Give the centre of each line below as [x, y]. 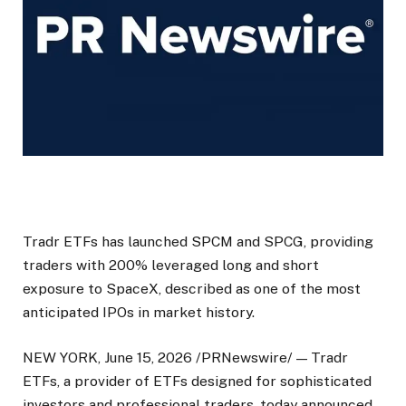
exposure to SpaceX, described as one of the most [192, 289]
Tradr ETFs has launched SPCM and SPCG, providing [198, 242]
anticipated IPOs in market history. [139, 313]
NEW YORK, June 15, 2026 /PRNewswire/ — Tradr [185, 358]
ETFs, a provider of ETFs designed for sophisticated [197, 382]
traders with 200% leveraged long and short [171, 266]
